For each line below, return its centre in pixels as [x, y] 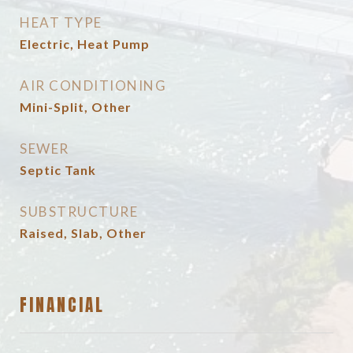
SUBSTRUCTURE [79, 212]
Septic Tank [58, 170]
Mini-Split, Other [76, 107]
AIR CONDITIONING [93, 85]
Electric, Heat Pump [85, 44]
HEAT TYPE [61, 22]
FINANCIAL [62, 305]
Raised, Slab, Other [83, 233]
